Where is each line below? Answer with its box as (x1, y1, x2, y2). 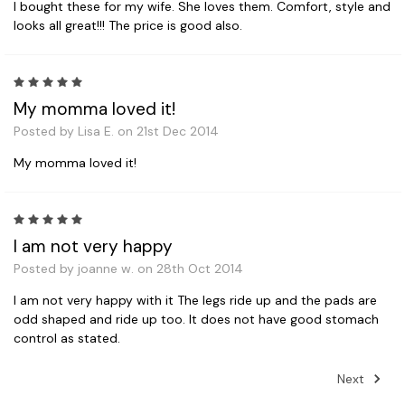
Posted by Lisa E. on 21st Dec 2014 (14, 122, 219, 139)
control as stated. (14, 329, 120, 346)
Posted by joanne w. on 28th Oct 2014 (14, 259, 243, 277)
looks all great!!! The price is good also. (14, 16, 242, 33)
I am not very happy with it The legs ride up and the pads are (14, 291, 377, 308)
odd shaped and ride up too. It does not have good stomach (14, 310, 379, 327)
